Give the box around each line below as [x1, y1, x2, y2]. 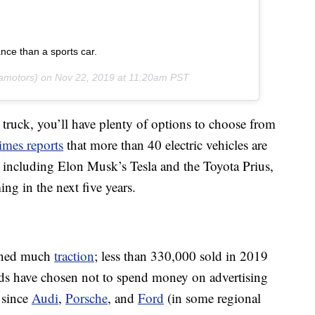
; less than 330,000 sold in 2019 [94, 247, 268, 265]
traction [54, 247, 94, 265]
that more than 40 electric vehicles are [63, 136, 267, 154]
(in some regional [164, 289, 261, 307]
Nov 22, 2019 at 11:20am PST [55, 72, 189, 84]
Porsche [65, 289, 108, 307]
